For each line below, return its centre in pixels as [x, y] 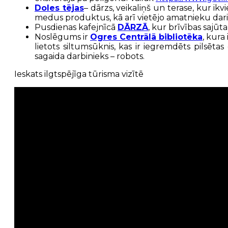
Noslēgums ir [62, 37]
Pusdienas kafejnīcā [76, 27]
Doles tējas [59, 8]
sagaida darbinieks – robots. [90, 56]
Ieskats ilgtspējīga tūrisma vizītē [79, 74]
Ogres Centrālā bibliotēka [146, 37]
